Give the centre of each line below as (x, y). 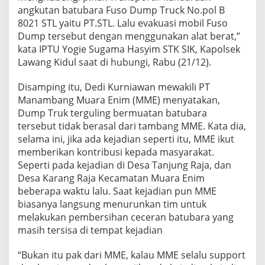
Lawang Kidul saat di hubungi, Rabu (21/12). (114, 62)
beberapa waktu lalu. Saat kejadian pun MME (117, 191)
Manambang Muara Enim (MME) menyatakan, (119, 100)
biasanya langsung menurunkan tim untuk (112, 204)
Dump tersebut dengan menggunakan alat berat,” (129, 36)
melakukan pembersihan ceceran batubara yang (126, 217)
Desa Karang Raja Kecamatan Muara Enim (111, 178)
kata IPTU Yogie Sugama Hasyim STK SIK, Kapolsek (129, 49)
